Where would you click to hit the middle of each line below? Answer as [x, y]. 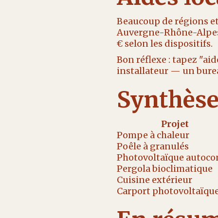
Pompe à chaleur [153, 135]
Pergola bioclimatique [164, 169]
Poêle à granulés [153, 146]
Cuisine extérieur [154, 180]
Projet [175, 124]
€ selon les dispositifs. [164, 44]
